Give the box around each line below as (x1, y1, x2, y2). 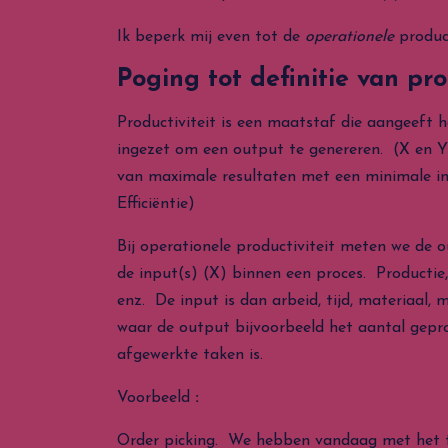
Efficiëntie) (117, 196, 195, 212)
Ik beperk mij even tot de (117, 29, 305, 45)
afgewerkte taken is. (117, 347, 263, 363)
